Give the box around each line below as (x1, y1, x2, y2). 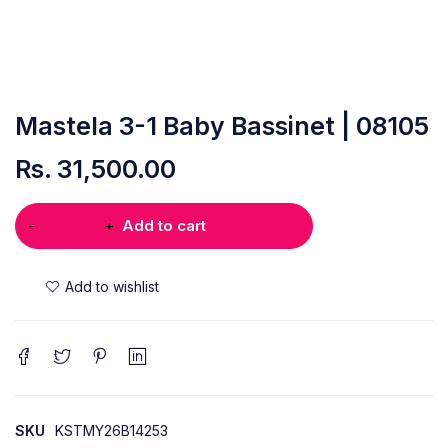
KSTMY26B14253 (55, 421, 168, 439)
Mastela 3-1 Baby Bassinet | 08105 (15, 110, 429, 141)
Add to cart (122, 215, 206, 235)
